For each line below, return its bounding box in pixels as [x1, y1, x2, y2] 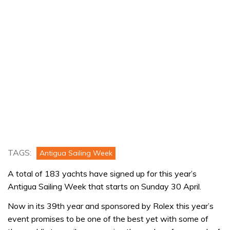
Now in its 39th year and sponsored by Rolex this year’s [8, 200, 214, 211]
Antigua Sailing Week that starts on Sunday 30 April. [8, 181, 201, 192]
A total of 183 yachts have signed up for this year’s [8, 168, 197, 179]
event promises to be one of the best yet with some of [8, 213, 208, 224]
